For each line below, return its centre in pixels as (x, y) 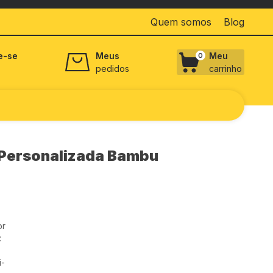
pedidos (112, 69)
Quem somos (181, 22)
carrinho (225, 69)
